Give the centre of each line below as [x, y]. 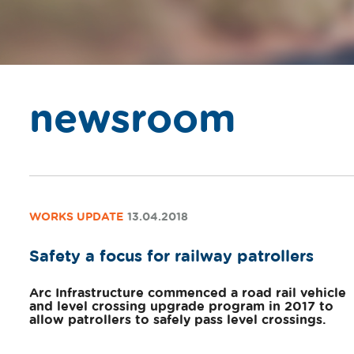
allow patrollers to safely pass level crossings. [178, 320]
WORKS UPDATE [76, 217]
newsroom [133, 120]
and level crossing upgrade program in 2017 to [181, 307]
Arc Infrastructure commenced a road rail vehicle [188, 294]
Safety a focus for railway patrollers [171, 256]
